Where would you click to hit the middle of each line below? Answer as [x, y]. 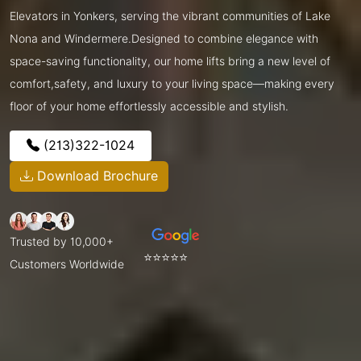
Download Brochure [95, 176]
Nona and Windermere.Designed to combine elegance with [164, 38]
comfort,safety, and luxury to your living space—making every [172, 83]
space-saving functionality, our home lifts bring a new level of [170, 61]
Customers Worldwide [67, 264]
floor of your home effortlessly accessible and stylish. [149, 106]
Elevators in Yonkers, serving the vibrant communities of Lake [170, 16]
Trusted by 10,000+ [62, 241]
